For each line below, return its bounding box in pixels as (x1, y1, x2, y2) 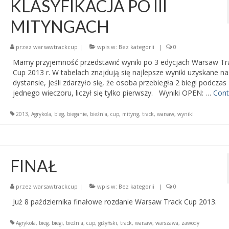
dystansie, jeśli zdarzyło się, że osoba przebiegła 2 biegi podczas (12, 77, 226, 87)
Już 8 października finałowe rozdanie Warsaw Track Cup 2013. (12, 196, 217, 207)
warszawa (155, 219, 178, 226)
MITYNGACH (10, 16, 109, 36)
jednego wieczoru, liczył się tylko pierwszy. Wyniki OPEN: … (12, 87, 213, 98)
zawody (181, 219, 199, 226)
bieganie (66, 110, 87, 118)
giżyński (98, 219, 117, 226)
